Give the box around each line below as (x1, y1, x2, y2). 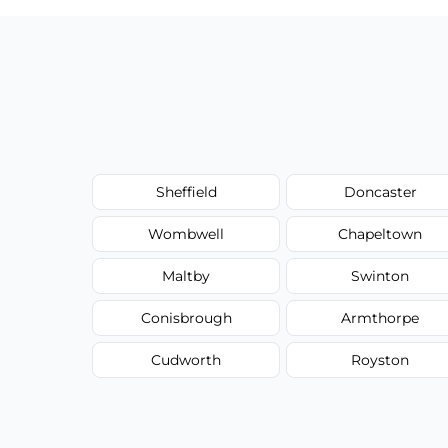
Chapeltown (338, 224, 423, 243)
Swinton (351, 266, 410, 285)
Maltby (162, 266, 211, 285)
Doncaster (343, 182, 417, 201)
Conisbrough (140, 308, 232, 327)
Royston (351, 350, 410, 369)
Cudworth (151, 350, 222, 369)
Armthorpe (341, 308, 420, 327)
